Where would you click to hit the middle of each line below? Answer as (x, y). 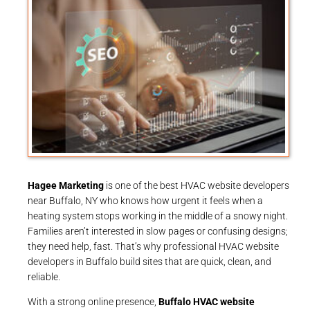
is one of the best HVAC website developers (197, 185)
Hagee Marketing (66, 185)
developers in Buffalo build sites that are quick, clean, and (149, 261)
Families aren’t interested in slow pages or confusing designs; (158, 231)
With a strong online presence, (93, 301)
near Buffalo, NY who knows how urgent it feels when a (145, 200)
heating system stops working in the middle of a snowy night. (158, 216)
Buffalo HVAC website (207, 301)
